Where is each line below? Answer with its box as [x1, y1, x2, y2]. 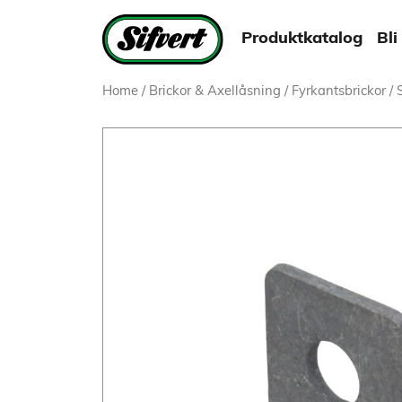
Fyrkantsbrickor [292, 85, 386, 99]
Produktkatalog [241, 31, 363, 48]
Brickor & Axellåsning [149, 85, 281, 99]
